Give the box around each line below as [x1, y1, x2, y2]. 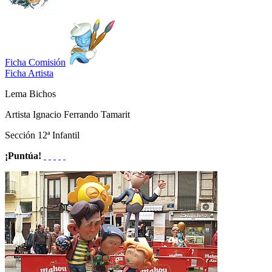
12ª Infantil [38, 129, 80, 140]
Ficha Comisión [5, 56, 66, 67]
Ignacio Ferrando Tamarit [33, 109, 130, 120]
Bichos [29, 88, 56, 99]
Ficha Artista [5, 67, 53, 78]
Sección [5, 129, 38, 140]
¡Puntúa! [5, 150, 41, 161]
